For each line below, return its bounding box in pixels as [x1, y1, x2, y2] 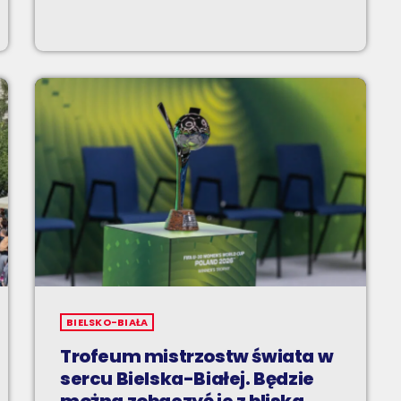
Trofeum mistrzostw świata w [60, 344, 334, 370]
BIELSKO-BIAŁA [66, 315, 149, 330]
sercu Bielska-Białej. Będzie [60, 366, 314, 392]
